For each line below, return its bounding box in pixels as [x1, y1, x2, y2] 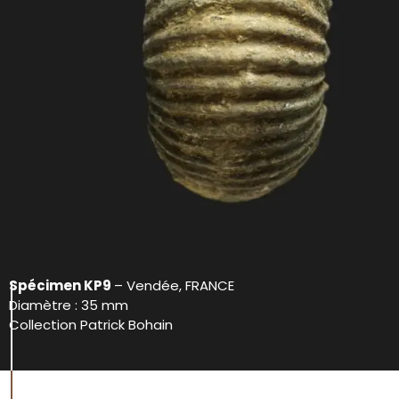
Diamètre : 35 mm [9, 296, 128, 315]
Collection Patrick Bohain [9, 315, 173, 335]
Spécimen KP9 [9, 276, 114, 296]
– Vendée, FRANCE [114, 276, 234, 296]
